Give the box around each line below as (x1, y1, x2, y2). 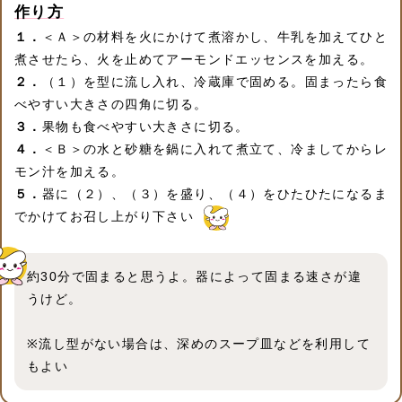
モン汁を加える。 (14, 164, 126, 179)
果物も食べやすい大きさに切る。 (41, 119, 249, 135)
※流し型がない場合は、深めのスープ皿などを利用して (27, 336, 371, 352)
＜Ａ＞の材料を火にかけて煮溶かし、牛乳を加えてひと (41, 30, 389, 45)
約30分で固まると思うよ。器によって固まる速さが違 (27, 269, 362, 284)
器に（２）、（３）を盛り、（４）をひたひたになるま (41, 187, 389, 202)
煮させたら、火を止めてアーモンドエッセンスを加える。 (14, 52, 374, 67)
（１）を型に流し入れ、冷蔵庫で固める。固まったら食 (41, 74, 389, 90)
